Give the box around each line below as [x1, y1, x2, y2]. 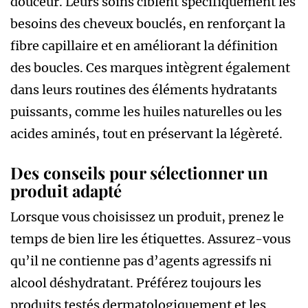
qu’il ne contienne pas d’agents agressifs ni [10, 252, 272, 269]
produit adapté [10, 179, 122, 201]
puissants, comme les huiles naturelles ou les [10, 103, 282, 120]
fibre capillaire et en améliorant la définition [10, 37, 278, 54]
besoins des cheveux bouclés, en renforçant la [10, 15, 285, 32]
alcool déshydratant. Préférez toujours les [10, 274, 261, 291]
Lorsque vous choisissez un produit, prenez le [10, 208, 284, 225]
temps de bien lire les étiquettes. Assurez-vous [10, 230, 291, 247]
